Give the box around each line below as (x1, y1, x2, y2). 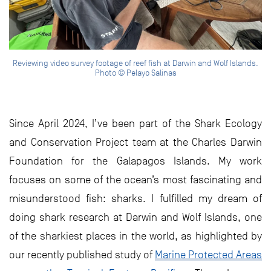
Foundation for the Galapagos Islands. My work (9, 154, 262, 167)
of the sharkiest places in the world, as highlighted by (9, 229, 262, 242)
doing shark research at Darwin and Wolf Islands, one (9, 211, 262, 223)
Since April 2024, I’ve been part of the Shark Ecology (9, 117, 262, 129)
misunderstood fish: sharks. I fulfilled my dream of (9, 192, 262, 204)
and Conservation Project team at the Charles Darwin (9, 135, 262, 148)
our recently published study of (9, 248, 155, 261)
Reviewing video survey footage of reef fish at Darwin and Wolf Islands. (13, 57, 258, 68)
